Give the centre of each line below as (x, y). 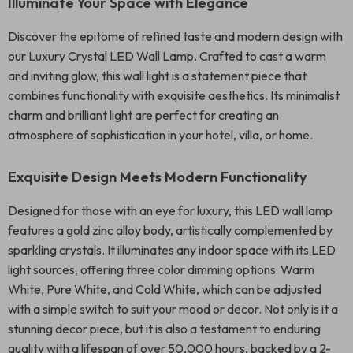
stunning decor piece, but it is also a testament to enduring (164, 329)
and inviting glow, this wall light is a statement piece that (157, 76)
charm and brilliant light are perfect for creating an (143, 115)
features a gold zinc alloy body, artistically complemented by (170, 230)
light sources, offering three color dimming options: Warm (161, 269)
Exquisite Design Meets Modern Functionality (157, 177)
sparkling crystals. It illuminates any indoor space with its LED (172, 250)
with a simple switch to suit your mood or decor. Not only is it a (173, 309)
